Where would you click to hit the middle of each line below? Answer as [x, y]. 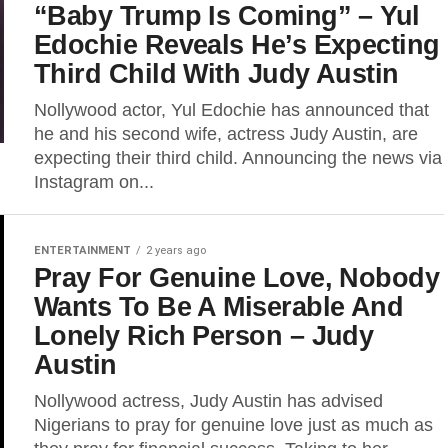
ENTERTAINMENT [82, 250]
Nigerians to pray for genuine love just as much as [233, 425]
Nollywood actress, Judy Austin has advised [208, 401]
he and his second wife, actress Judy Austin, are [226, 134]
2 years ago [176, 250]
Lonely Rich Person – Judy [204, 335]
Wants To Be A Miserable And [219, 306]
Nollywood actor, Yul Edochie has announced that [231, 110]
